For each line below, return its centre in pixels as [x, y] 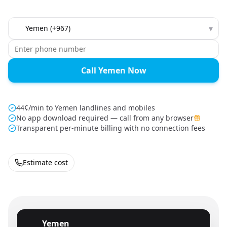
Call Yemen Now [113, 70]
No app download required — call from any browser [105, 118]
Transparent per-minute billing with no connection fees [111, 128]
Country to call [35, 23]
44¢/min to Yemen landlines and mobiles [86, 108]
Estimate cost [45, 162]
